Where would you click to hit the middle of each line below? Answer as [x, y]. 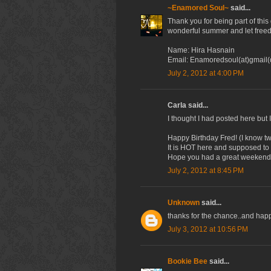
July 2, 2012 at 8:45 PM [206, 171]
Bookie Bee [188, 262]
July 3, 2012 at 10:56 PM [208, 230]
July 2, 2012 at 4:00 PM [206, 73]
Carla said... [188, 106]
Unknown [184, 203]
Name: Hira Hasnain [201, 51]
